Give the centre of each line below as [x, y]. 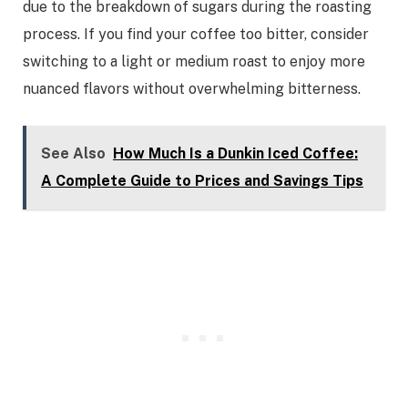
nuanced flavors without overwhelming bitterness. [192, 89]
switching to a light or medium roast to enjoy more [194, 62]
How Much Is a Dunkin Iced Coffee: [235, 153]
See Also [73, 153]
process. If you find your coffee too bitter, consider [196, 35]
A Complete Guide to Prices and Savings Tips [202, 180]
